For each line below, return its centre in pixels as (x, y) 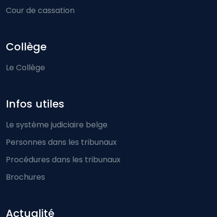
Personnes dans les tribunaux (61, 142)
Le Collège (25, 68)
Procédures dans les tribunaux (63, 160)
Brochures (25, 177)
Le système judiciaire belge (57, 125)
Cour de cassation (40, 10)
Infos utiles (35, 104)
